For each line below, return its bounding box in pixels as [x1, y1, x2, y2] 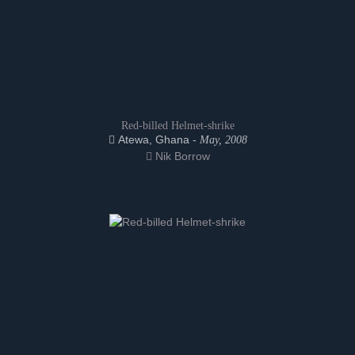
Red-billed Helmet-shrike [120, 120, 235, 132]
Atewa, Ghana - [114, 133, 200, 146]
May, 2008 [199, 134, 247, 146]
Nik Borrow [151, 150, 210, 162]
